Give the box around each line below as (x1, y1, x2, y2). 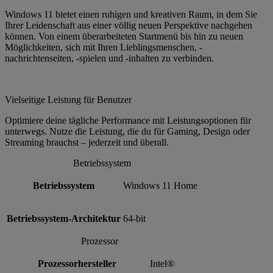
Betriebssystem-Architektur (7, 213, 121, 224)
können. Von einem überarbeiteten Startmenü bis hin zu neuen (5, 30, 243, 41)
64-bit (123, 213, 146, 224)
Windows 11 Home (123, 180, 197, 191)
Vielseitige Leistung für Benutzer (5, 94, 132, 105)
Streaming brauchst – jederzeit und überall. (5, 136, 169, 147)
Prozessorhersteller (38, 258, 116, 269)
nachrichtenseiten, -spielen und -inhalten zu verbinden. (5, 52, 214, 63)
